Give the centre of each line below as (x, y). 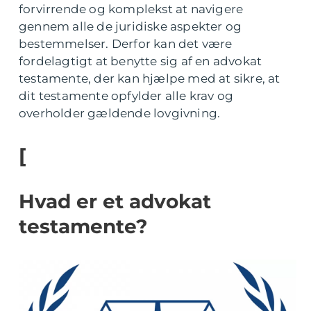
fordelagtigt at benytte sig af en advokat (141, 61)
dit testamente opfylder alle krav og (126, 96)
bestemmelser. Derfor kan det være (126, 44)
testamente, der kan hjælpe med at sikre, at (150, 78)
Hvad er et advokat (115, 201)
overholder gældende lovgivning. (120, 113)
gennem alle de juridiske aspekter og (131, 26)
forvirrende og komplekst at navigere (131, 9)
